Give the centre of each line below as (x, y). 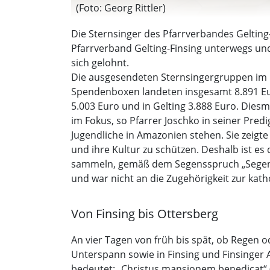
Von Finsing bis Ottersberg (145, 214)
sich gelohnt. (100, 63)
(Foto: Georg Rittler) (121, 8)
